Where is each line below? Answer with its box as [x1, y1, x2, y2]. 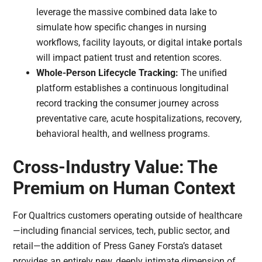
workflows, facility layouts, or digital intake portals [36, 37, 243, 49]
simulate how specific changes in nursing [36, 22, 207, 33]
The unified [178, 67, 227, 79]
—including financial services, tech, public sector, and [13, 225, 230, 237]
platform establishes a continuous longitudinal [36, 82, 229, 94]
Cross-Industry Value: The [13, 157, 218, 178]
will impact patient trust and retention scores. [36, 52, 222, 64]
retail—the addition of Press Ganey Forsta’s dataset [13, 240, 223, 252]
